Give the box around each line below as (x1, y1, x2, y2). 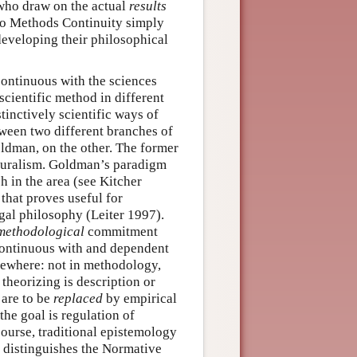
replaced (53, 291, 103, 306)
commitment (84, 224, 158, 239)
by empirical (103, 291, 177, 306)
